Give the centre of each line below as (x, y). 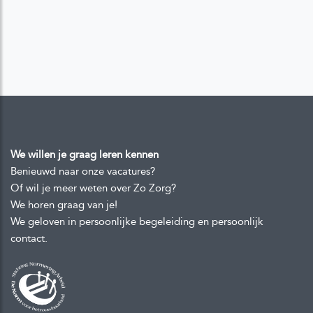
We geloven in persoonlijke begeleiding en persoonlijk (137, 221)
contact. (29, 238)
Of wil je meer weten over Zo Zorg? (93, 188)
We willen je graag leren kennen (85, 154)
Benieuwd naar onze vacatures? (83, 171)
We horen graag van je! (64, 204)
